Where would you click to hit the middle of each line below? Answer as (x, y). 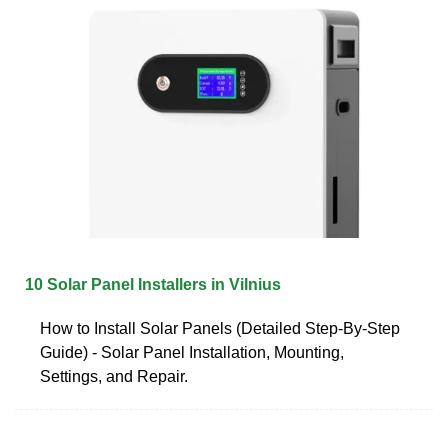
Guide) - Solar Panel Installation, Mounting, (192, 352)
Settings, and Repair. (114, 376)
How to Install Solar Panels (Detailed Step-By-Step (220, 328)
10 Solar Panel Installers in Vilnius (153, 284)
